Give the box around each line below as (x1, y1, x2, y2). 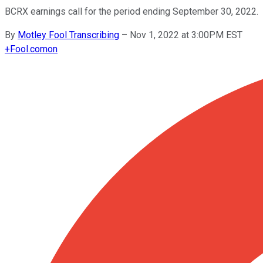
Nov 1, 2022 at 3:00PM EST (130, 29, 242, 41)
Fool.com (10, 43, 48, 55)
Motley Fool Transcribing (18, 29, 119, 41)
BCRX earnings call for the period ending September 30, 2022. (5, 5, 258, 17)
